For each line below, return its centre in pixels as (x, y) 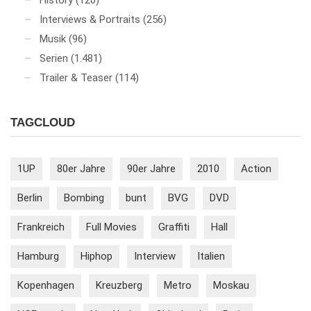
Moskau (231, 285)
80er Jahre (81, 168)
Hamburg (38, 256)
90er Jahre (151, 168)
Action (256, 168)
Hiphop (96, 256)
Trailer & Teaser (76, 77)
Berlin (30, 197)
